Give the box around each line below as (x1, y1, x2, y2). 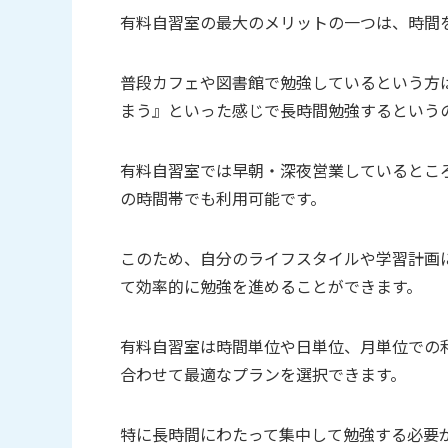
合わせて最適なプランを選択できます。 (120, 362, 406, 387)
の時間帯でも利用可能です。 (120, 186, 326, 211)
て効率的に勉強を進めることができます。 (120, 274, 422, 299)
